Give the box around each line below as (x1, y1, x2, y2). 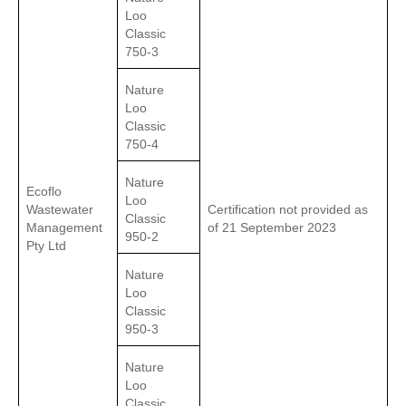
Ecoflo (26, 184, 62, 199)
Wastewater (26, 202, 93, 217)
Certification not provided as (208, 202, 368, 217)
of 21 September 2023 (208, 220, 336, 236)
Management (26, 220, 102, 236)
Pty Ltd (26, 238, 66, 254)
